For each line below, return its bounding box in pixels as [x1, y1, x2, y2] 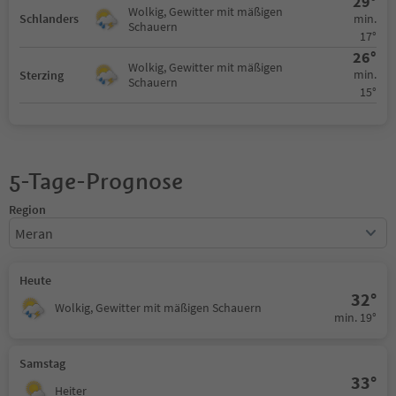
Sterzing [19, 66, 64, 83]
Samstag [19, 355, 65, 372]
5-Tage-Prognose [9, 167, 183, 196]
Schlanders [19, 11, 79, 27]
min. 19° [334, 309, 377, 326]
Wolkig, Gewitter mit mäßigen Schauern [55, 300, 262, 316]
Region [9, 202, 46, 218]
